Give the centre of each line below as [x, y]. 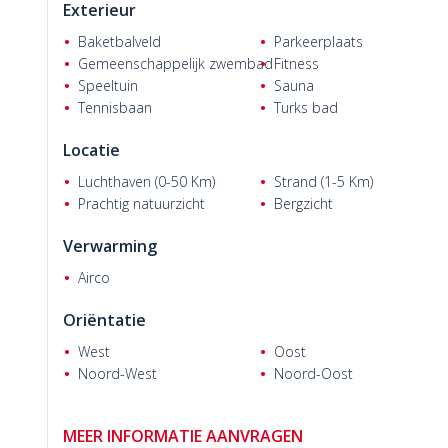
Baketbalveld [119, 41]
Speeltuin [108, 85]
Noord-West [117, 373]
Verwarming [110, 246]
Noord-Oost [313, 373]
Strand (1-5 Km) [323, 181]
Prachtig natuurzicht [141, 203]
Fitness [296, 63]
